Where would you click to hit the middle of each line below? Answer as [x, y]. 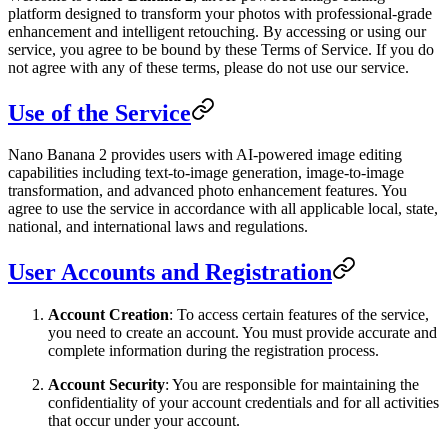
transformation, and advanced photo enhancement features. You [207, 191]
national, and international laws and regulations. [158, 227]
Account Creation [108, 315]
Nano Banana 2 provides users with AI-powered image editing [205, 155]
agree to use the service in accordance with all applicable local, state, [223, 209]
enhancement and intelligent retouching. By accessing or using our [217, 31]
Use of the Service [99, 112]
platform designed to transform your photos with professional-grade [220, 13]
